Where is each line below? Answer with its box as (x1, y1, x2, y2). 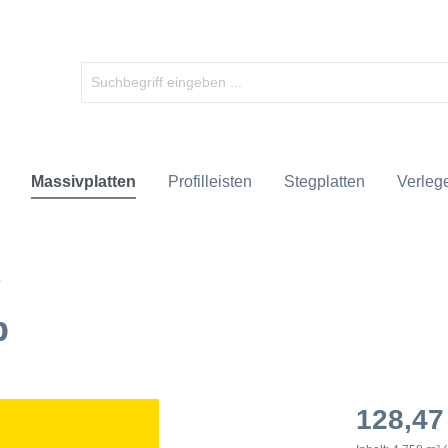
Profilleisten (168, 173, 252, 190)
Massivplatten (31, 173, 136, 190)
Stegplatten (284, 173, 365, 190)
